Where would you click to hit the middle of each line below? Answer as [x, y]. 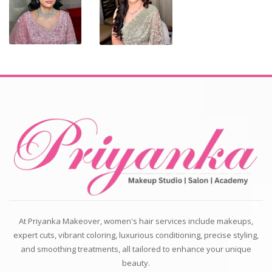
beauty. [136, 263]
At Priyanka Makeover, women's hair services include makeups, [136, 221]
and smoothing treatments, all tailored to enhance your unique [136, 249]
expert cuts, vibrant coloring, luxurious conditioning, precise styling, [136, 235]
